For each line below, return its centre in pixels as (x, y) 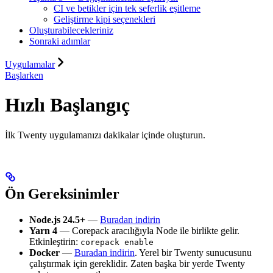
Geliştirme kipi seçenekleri (105, 19)
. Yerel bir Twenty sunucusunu (193, 252)
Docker (44, 252)
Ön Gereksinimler (62, 193)
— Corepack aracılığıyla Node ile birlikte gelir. (148, 230)
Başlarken (24, 75)
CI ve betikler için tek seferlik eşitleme (127, 8)
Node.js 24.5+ (57, 219)
